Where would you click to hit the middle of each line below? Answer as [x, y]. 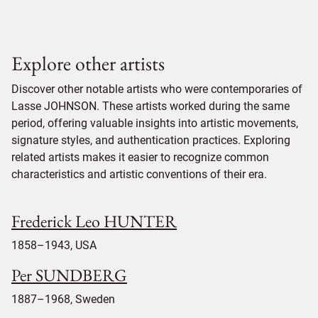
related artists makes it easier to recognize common [140, 158]
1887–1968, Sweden [63, 300]
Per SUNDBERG [69, 275]
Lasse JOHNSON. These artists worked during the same [150, 106]
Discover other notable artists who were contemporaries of [157, 89]
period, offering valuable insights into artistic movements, [155, 124]
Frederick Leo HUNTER [94, 221]
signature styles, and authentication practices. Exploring [151, 141]
